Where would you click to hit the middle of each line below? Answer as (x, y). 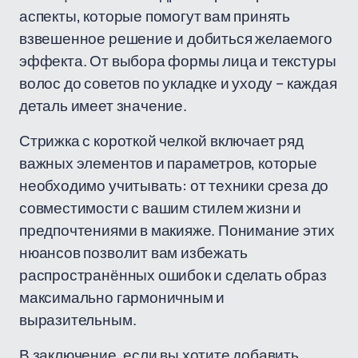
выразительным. (78, 320)
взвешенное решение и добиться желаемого (176, 38)
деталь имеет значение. (103, 105)
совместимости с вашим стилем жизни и (161, 208)
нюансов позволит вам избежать (133, 253)
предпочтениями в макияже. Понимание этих (177, 230)
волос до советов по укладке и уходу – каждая (178, 83)
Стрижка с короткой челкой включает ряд (161, 141)
